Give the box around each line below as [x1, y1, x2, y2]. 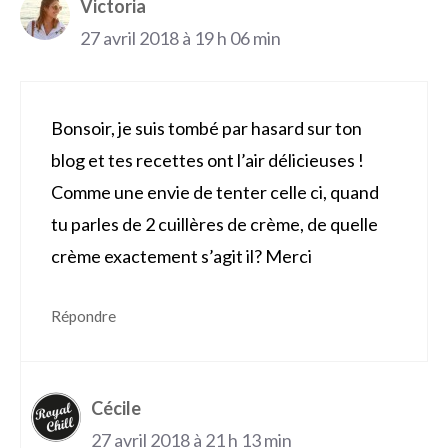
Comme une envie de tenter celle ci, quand [51, 181, 379, 204]
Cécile [91, 397, 141, 420]
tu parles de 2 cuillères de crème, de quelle [51, 213, 378, 236]
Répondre [51, 307, 116, 326]
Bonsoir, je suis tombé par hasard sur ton [51, 117, 362, 140]
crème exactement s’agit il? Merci [51, 245, 312, 268]
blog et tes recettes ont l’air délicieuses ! [51, 149, 364, 172]
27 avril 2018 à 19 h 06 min [80, 27, 281, 50]
